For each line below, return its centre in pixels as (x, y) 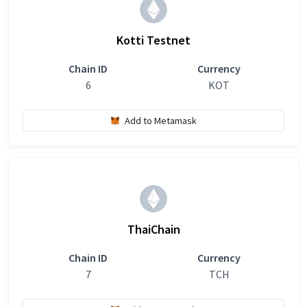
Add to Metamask (160, 120)
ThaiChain (153, 229)
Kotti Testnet (153, 40)
